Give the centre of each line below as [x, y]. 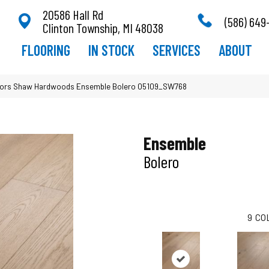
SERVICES [176, 50]
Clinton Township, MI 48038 [103, 27]
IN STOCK [111, 50]
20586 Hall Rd [73, 14]
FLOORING [46, 50]
